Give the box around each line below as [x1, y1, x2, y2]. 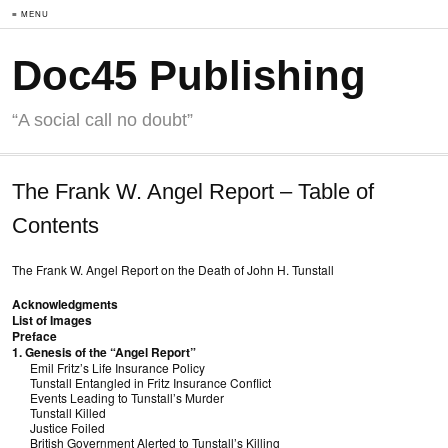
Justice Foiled [12, 419, 105, 436]
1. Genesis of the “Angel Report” [12, 343, 196, 361]
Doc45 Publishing [12, 52, 366, 99]
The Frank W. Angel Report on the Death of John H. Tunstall [12, 261, 334, 278]
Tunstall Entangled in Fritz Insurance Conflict [12, 374, 271, 391]
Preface [12, 327, 57, 345]
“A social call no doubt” [12, 110, 193, 130]
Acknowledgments [12, 295, 118, 313]
